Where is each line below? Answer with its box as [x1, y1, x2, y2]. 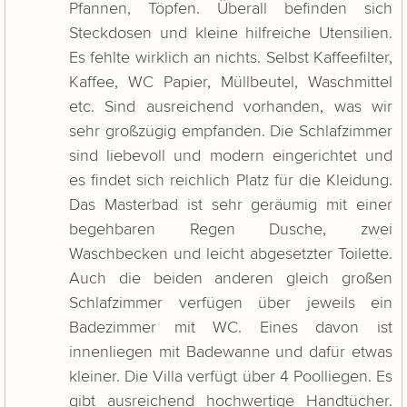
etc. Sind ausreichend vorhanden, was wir [69, 97, 392, 117]
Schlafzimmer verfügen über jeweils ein [69, 293, 392, 313]
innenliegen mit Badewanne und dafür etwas [69, 342, 392, 362]
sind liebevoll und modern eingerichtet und [69, 146, 392, 166]
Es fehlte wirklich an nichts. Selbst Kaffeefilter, [69, 48, 392, 68]
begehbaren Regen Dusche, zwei [69, 220, 392, 240]
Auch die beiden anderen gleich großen [69, 269, 392, 289]
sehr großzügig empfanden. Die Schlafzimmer [69, 122, 392, 142]
